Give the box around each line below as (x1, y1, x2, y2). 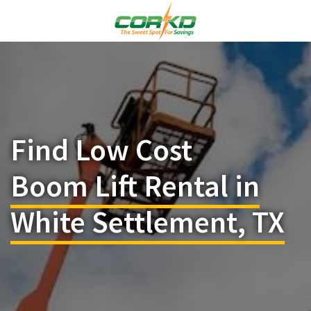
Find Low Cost (10, 131, 192, 169)
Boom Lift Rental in (10, 167, 260, 205)
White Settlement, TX (10, 203, 285, 241)
